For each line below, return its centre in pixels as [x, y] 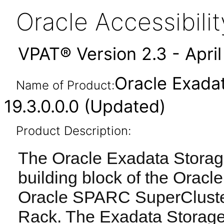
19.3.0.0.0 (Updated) [85, 106]
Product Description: [73, 131]
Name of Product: [65, 85]
